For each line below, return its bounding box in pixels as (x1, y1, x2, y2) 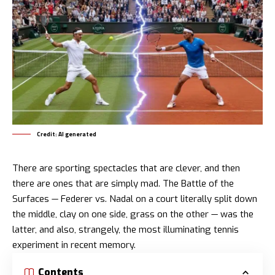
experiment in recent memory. (12, 239, 136, 252)
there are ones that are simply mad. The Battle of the (12, 177, 234, 190)
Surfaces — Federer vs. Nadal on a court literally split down (12, 193, 257, 206)
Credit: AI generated (37, 130, 96, 139)
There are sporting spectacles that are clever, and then (12, 162, 240, 175)
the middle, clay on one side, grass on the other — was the (12, 208, 254, 221)
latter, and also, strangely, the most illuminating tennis (12, 223, 239, 236)
